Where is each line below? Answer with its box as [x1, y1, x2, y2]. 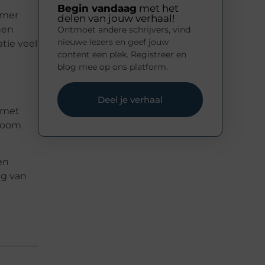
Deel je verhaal [98, 93, 163, 105]
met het [137, 2, 179, 15]
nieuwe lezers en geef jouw [57, 37, 169, 48]
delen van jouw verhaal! [57, 12, 174, 25]
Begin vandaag [57, 2, 137, 15]
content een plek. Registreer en [57, 49, 186, 60]
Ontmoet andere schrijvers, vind [57, 24, 190, 35]
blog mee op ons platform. [57, 62, 168, 73]
